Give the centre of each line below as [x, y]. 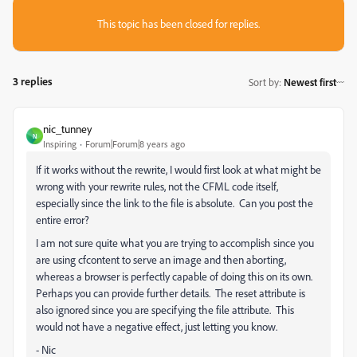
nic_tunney [67, 129]
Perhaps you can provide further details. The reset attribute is [171, 293]
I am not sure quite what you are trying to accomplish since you [175, 243]
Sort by [264, 82]
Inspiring [60, 144]
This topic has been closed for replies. [178, 24]
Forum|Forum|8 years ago [135, 144]
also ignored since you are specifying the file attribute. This [165, 310]
